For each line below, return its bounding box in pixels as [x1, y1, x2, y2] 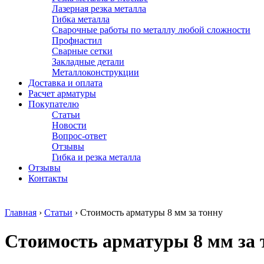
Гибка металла [52, 14, 110, 24]
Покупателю [28, 99, 79, 109]
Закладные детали [52, 57, 124, 67]
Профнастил [52, 35, 102, 45]
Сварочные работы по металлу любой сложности [52, 25, 250, 35]
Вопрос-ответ [52, 131, 107, 141]
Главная [5, 207, 37, 217]
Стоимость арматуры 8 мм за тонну [80, 207, 223, 217]
